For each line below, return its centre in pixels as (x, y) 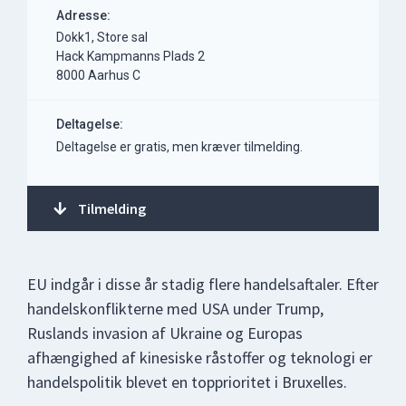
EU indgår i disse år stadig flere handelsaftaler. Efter (203, 285)
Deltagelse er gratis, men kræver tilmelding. (179, 146)
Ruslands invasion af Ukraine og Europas (165, 333)
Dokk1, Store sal (102, 38)
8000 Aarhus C (98, 76)
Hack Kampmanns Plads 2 (130, 57)
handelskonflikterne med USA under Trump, (175, 309)
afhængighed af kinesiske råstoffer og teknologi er (200, 358)
